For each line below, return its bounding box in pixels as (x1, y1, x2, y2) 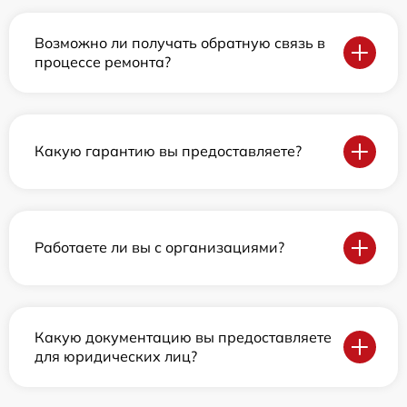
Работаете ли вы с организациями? (35, 238, 284, 257)
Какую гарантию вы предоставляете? (35, 142, 302, 161)
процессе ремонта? (35, 52, 171, 71)
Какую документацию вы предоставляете (35, 327, 332, 346)
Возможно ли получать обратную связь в (35, 33, 325, 52)
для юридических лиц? (35, 346, 197, 365)
